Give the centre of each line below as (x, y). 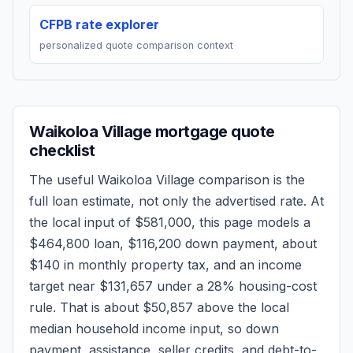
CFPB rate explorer (99, 24)
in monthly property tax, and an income (181, 265)
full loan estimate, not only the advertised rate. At (176, 201)
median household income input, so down (154, 329)
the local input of (82, 222)
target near (64, 286)
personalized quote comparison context (136, 45)
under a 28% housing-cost (235, 286)
